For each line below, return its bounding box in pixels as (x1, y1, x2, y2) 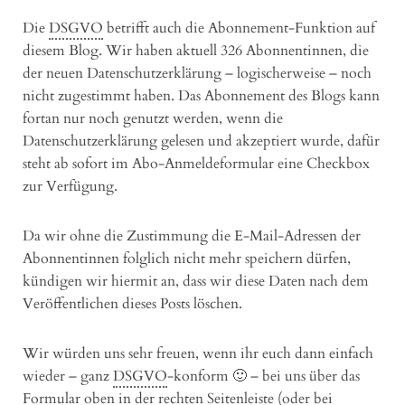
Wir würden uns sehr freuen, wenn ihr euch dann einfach (23, 343, 373, 363)
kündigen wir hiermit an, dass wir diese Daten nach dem (23, 270, 369, 291)
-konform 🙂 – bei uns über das (167, 365, 360, 386)
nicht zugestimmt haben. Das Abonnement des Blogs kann (23, 85, 380, 106)
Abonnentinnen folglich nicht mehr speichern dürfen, (23, 248, 351, 268)
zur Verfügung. (23, 175, 118, 196)
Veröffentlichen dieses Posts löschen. (23, 293, 242, 314)
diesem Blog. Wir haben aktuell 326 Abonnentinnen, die (23, 40, 369, 61)
